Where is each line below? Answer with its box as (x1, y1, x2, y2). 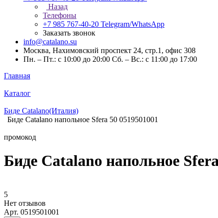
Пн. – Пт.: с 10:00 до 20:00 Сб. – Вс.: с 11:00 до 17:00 (23, 55, 197, 63)
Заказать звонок (43, 29, 95, 37)
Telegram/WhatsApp (101, 20, 164, 28)
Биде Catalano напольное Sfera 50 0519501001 (7, 115, 158, 124)
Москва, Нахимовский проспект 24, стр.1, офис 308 (23, 46, 196, 54)
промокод (4, 133, 36, 141)
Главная (4, 72, 30, 80)
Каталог (4, 89, 31, 97)
